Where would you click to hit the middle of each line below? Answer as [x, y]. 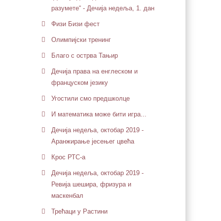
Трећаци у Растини [79, 211]
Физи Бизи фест [75, 24]
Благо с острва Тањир [84, 55]
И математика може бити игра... [99, 114]
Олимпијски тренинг [81, 40]
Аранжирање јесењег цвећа [92, 141]
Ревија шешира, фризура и [91, 184]
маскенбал [67, 196]
